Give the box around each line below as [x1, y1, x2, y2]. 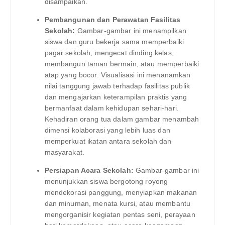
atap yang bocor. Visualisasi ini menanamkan [44, 70, 191, 79]
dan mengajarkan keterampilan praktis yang [44, 92, 187, 101]
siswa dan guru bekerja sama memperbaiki [44, 37, 184, 46]
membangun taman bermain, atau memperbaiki [44, 59, 199, 68]
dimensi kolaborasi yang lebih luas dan [44, 126, 170, 134]
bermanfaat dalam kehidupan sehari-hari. [44, 103, 179, 112]
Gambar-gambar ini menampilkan [75, 26, 186, 35]
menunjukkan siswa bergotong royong [44, 177, 168, 185]
